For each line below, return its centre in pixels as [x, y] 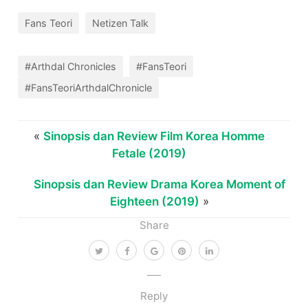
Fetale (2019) [149, 153]
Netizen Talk [121, 23]
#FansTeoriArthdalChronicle [89, 87]
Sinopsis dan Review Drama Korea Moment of [159, 184]
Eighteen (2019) [154, 201]
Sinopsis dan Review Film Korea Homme [154, 136]
